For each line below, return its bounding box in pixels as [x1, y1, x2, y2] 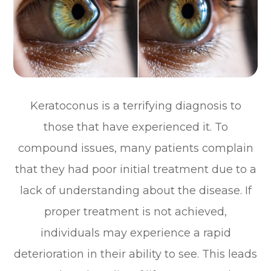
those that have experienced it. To [43, 120, 228, 134]
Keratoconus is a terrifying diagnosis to [30, 99, 241, 113]
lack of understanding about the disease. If [19, 183, 252, 197]
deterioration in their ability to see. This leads [14, 247, 257, 261]
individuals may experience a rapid [40, 226, 231, 240]
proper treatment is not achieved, [44, 204, 227, 218]
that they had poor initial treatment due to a [15, 162, 256, 176]
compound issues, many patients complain [18, 141, 253, 155]
